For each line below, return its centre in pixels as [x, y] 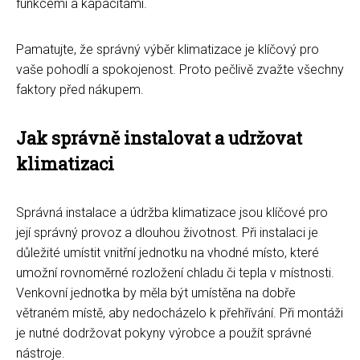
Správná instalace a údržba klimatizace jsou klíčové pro [172, 212]
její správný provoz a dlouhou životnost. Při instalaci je [167, 232]
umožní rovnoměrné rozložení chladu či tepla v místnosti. [175, 272]
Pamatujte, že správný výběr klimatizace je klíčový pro [168, 49]
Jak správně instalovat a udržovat [159, 137]
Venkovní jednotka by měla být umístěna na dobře [156, 292]
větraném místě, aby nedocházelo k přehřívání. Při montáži [180, 313]
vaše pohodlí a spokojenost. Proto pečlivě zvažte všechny [180, 69]
